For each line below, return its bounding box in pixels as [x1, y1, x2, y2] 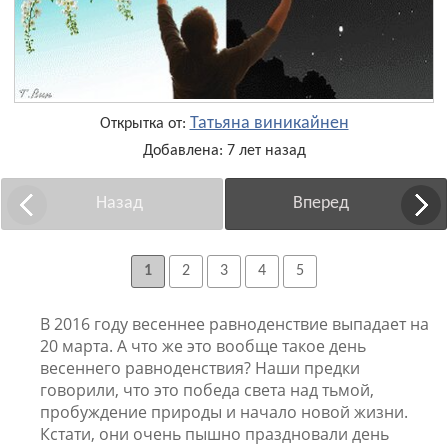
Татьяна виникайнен [189, 114, 349, 134]
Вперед [293, 194, 350, 214]
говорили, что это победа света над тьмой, [40, 379, 374, 402]
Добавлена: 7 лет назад [142, 143, 306, 160]
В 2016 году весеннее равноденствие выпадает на [40, 313, 429, 336]
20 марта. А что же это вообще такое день [40, 335, 366, 358]
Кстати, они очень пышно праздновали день [40, 423, 389, 446]
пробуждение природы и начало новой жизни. [40, 401, 408, 424]
